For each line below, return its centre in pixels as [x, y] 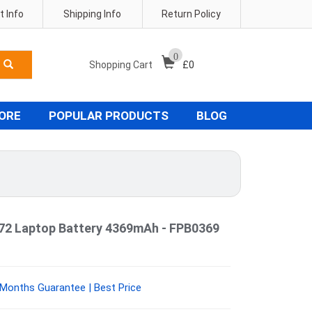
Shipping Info [93, 14]
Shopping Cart [122, 65]
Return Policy [192, 14]
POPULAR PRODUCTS [109, 116]
